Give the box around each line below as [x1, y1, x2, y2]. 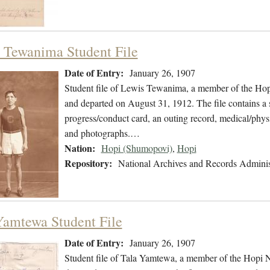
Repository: [64, 156, 112, 171]
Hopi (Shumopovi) [101, 142, 172, 155]
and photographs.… [64, 127, 140, 140]
